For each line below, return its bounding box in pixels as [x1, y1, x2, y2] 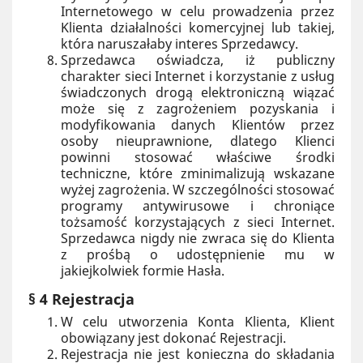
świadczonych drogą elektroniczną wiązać [61, 83, 335, 101]
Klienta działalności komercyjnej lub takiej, [61, 19, 335, 36]
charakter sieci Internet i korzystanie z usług [61, 67, 335, 85]
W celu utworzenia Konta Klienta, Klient [61, 313, 335, 331]
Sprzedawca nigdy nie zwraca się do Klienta [61, 229, 335, 247]
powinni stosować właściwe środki [61, 148, 335, 166]
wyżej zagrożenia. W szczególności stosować [61, 181, 335, 199]
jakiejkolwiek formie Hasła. [61, 262, 224, 280]
